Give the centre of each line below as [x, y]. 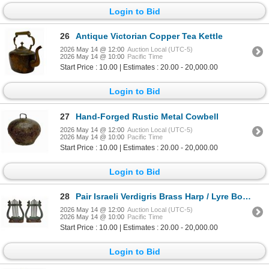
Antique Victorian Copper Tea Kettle [149, 36]
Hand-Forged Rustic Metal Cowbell [147, 116]
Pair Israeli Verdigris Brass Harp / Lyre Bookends [159, 197]
